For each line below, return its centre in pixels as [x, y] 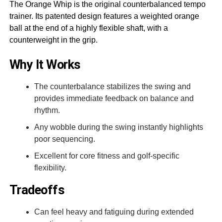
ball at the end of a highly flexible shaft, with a [88, 28]
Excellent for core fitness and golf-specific [107, 156]
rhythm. [47, 110]
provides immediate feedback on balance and [114, 98]
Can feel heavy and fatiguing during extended [114, 212]
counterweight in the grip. [53, 40]
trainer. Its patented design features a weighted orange [104, 16]
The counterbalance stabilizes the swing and [112, 86]
